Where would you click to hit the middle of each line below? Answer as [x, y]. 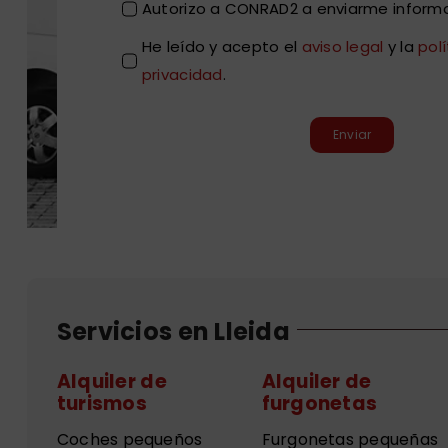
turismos [101, 404]
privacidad [182, 74]
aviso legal [342, 46]
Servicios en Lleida [173, 332]
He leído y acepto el [221, 46]
